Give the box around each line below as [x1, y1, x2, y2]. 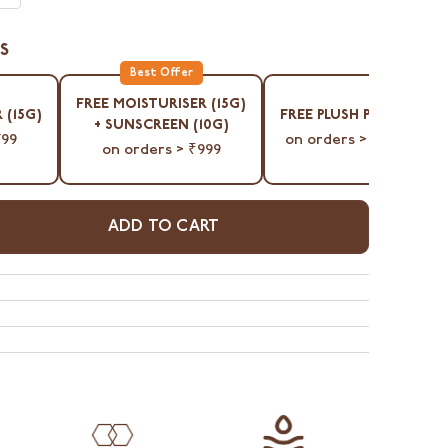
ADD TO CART [107, 218, 220, 235]
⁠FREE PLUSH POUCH [280, 108, 413, 123]
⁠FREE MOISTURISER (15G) [76, 98, 246, 113]
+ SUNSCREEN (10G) [93, 119, 229, 134]
